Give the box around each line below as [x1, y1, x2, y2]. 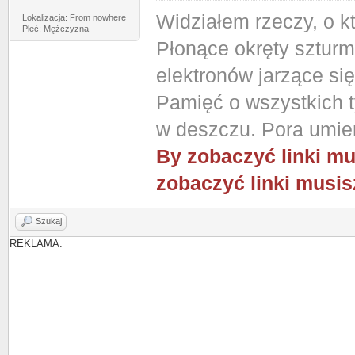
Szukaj [36, 216, 62, 226]
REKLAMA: [10, 238, 63, 250]
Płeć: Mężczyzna [21, 24, 89, 33]
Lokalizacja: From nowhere [21, 13, 126, 22]
